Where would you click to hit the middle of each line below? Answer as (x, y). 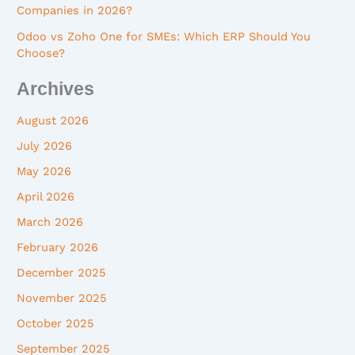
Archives (56, 89)
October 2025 (55, 323)
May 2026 (44, 172)
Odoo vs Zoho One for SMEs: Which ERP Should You (164, 36)
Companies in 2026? (75, 10)
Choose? (41, 53)
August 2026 (53, 121)
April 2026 (46, 197)
